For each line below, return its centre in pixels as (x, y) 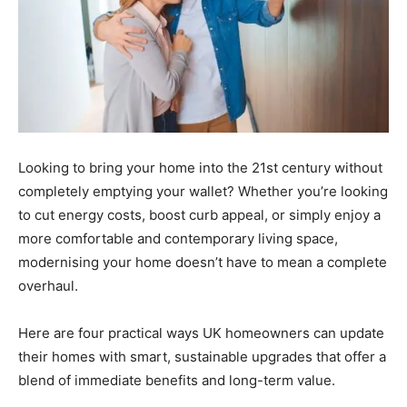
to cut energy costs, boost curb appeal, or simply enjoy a (199, 215)
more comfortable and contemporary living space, (178, 239)
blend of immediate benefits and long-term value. (177, 381)
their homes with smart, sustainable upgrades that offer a (202, 357)
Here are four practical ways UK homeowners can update (201, 333)
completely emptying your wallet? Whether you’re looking (203, 192)
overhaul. (48, 286)
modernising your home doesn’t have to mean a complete (203, 263)
